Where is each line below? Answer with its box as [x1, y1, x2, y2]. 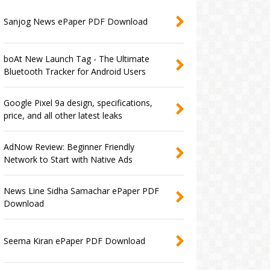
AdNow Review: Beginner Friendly [3, 141, 134, 153]
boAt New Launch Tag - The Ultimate [3, 53, 149, 65]
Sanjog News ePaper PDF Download [3, 16, 148, 28]
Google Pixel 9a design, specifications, [3, 97, 152, 109]
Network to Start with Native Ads [3, 154, 133, 166]
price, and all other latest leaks [3, 110, 122, 122]
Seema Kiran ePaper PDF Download [3, 235, 145, 247]
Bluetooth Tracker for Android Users [3, 66, 146, 78]
